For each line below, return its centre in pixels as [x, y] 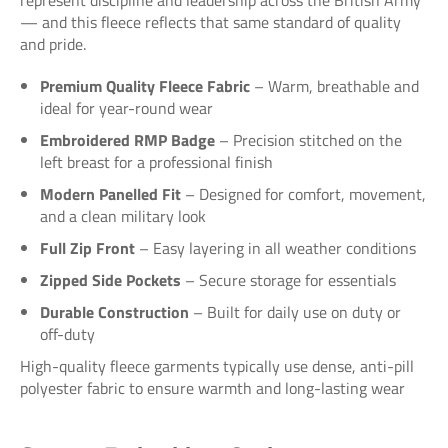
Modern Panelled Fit [110, 193]
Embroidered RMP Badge [127, 139]
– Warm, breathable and [334, 85]
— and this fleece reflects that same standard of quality [210, 21]
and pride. [53, 43]
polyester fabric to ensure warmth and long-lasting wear [212, 387]
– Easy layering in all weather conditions [275, 247]
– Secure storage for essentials [288, 279]
